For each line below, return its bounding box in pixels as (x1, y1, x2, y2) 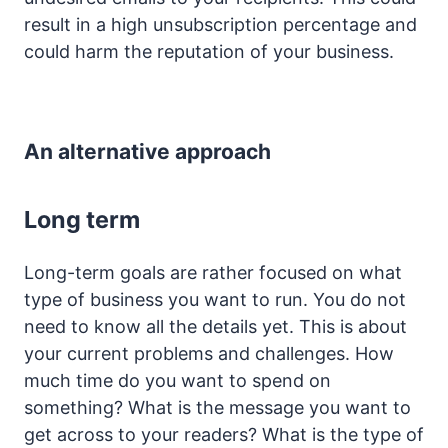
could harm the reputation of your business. (24, 40, 394, 62)
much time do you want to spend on (24, 369, 331, 391)
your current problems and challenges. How (24, 342, 394, 364)
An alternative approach (24, 138, 271, 164)
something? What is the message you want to (24, 396, 411, 418)
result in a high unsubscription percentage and (24, 13, 417, 35)
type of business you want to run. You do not (24, 288, 406, 310)
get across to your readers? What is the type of (24, 423, 424, 445)
